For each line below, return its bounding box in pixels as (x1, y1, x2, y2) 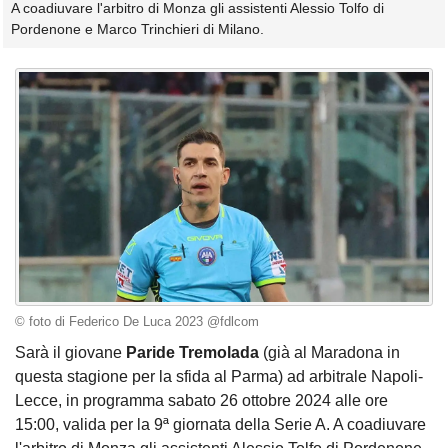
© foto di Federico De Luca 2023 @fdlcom (15, 314, 259, 329)
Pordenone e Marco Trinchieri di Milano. (11, 21, 264, 38)
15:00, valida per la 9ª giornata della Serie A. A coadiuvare (15, 416, 426, 434)
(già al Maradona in (259, 344, 400, 362)
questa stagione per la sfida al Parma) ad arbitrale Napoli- (15, 368, 423, 386)
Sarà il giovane (15, 344, 126, 362)
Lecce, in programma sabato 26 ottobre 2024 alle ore (15, 392, 388, 410)
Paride (126, 344, 175, 362)
